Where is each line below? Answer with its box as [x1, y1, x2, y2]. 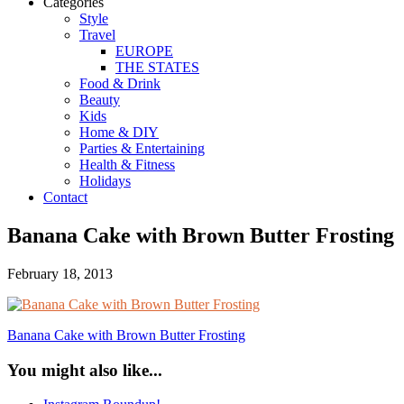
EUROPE [115, 43, 173, 59]
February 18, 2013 [7, 265, 113, 281]
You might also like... [7, 360, 162, 380]
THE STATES [115, 60, 199, 75]
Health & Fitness [79, 157, 175, 172]
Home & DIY [79, 124, 159, 140]
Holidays [79, 173, 131, 188]
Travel [79, 27, 115, 42]
